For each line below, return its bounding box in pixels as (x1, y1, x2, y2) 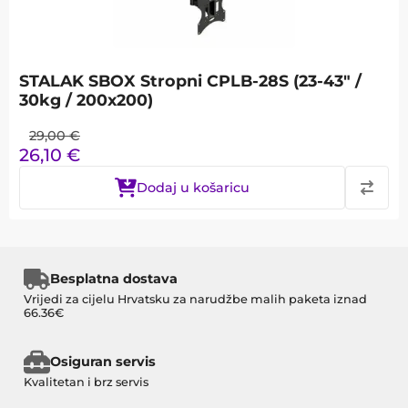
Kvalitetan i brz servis (24, 374, 148, 389)
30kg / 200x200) (19, 90, 153, 109)
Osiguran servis (49, 353, 156, 371)
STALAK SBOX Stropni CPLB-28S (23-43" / (19, 71, 362, 90)
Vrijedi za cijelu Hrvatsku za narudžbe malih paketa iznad (24, 291, 367, 306)
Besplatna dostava (49, 270, 178, 288)
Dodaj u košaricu (137, 179, 250, 196)
